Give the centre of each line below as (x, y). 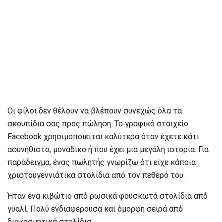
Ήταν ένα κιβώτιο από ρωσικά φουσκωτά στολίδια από (108, 196)
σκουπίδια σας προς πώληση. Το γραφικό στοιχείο (98, 124)
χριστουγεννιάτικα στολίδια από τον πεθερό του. (96, 175)
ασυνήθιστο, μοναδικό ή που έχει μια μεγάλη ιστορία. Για (108, 150)
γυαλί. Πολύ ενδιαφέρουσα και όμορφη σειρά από (95, 209)
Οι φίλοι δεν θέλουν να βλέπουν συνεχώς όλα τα (95, 111)
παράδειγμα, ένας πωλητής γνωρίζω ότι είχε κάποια (102, 163)
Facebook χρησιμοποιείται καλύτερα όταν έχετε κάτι (103, 137)
